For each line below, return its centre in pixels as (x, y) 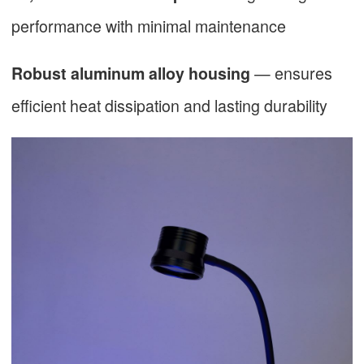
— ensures (291, 73)
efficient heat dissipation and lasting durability (169, 106)
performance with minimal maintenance (149, 25)
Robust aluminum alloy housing (131, 74)
